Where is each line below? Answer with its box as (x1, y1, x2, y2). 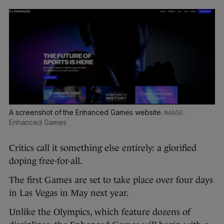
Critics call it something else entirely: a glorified (9, 143, 196, 153)
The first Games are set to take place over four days (9, 175, 213, 185)
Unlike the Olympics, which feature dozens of (9, 207, 190, 217)
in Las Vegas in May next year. (9, 188, 129, 198)
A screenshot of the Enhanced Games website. (9, 108, 164, 117)
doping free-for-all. (9, 156, 82, 166)
